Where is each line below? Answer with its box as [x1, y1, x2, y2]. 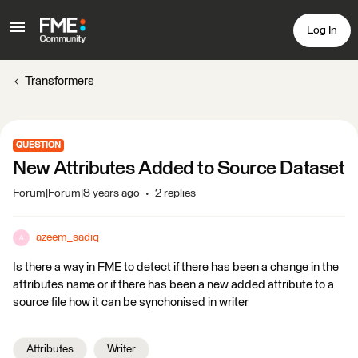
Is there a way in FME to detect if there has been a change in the [13, 261, 339, 273]
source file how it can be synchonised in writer [13, 296, 249, 308]
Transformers [25, 75, 94, 87]
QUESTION [16, 141, 61, 149]
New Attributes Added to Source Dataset [13, 159, 345, 178]
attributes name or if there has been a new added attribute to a [13, 279, 334, 291]
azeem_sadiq [36, 232, 99, 243]
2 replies [155, 188, 196, 199]
